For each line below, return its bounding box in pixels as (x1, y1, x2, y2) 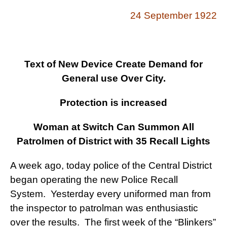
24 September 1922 (130, 10, 217, 21)
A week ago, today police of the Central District (10, 160, 212, 171)
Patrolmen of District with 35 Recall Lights (17, 136, 210, 147)
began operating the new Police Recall (10, 174, 178, 185)
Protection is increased (60, 97, 167, 108)
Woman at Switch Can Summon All (33, 122, 194, 133)
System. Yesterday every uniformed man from (10, 188, 211, 200)
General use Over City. (61, 73, 166, 84)
